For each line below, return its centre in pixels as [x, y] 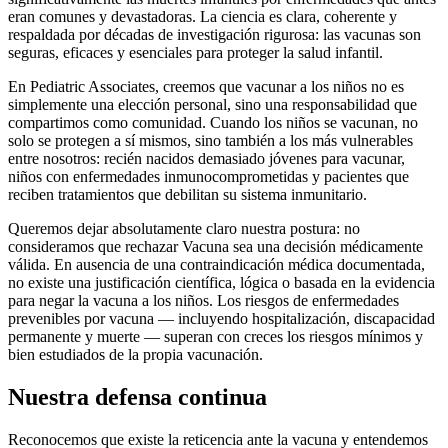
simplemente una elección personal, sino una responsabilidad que [212, 105]
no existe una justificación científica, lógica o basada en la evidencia [221, 283]
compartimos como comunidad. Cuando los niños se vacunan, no [213, 123]
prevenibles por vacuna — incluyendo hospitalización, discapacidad [221, 319]
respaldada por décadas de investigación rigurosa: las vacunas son [214, 35]
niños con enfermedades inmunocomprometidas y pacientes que [208, 177]
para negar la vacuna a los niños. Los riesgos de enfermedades [203, 301]
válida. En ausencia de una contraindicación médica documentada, [216, 265]
